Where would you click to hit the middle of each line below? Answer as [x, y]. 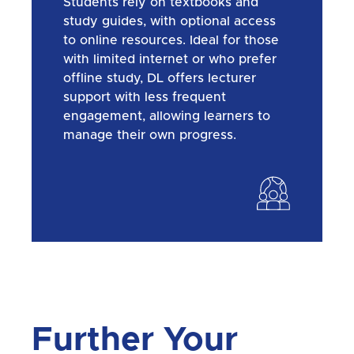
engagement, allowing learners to [167, 116]
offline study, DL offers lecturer [160, 78]
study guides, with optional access [169, 21]
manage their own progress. [150, 135]
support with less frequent [145, 97]
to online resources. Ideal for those [171, 40]
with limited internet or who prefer [170, 59]
